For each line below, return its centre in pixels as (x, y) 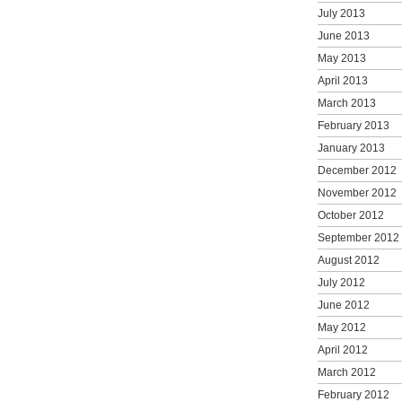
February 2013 (354, 125)
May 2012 (342, 327)
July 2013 (341, 13)
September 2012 (358, 237)
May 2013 (342, 58)
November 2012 (357, 192)
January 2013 (351, 148)
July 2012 (341, 282)
